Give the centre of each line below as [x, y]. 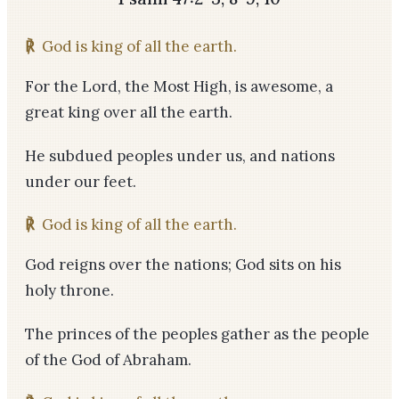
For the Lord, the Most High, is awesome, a [179, 86]
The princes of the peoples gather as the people [197, 334]
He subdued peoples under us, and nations [180, 156]
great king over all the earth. [129, 112]
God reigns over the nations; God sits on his [183, 265]
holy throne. [69, 290]
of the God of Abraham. [108, 360]
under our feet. [81, 182]
